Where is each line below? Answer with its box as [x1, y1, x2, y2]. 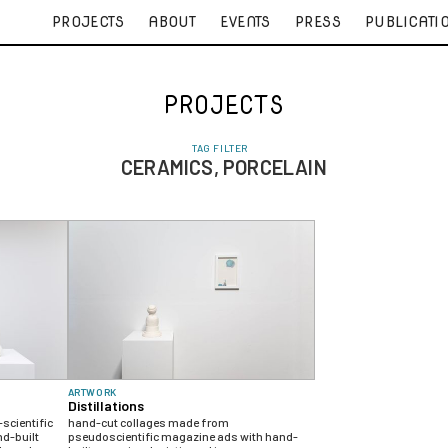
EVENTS [220, 14, 271, 30]
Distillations [67, 397, 144, 414]
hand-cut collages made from [67, 415, 229, 429]
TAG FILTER [192, 142, 248, 154]
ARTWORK [67, 386, 117, 398]
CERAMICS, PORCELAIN [121, 155, 327, 179]
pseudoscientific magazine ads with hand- [67, 429, 298, 443]
